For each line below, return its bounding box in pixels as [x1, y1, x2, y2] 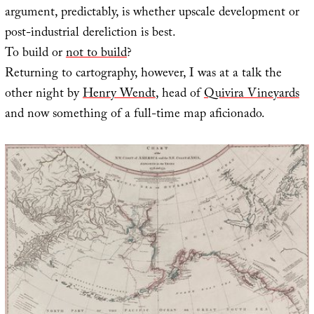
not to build [65, 43, 127, 66]
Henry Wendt [82, 84, 156, 107]
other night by [4, 84, 83, 107]
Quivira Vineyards [203, 84, 299, 107]
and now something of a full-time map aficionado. [4, 104, 265, 127]
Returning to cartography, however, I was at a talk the [4, 64, 282, 86]
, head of [155, 84, 204, 107]
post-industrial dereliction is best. [4, 23, 176, 46]
